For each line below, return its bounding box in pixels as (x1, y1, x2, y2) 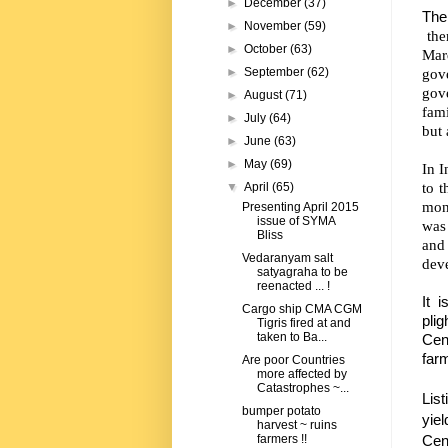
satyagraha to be (256, 265, 348, 280)
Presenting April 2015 (241, 200, 359, 215)
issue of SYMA (256, 214, 335, 229)
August (244, 88, 286, 103)
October (244, 42, 291, 57)
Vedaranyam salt (241, 251, 333, 266)
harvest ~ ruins (256, 418, 337, 433)
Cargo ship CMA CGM (241, 302, 362, 317)
